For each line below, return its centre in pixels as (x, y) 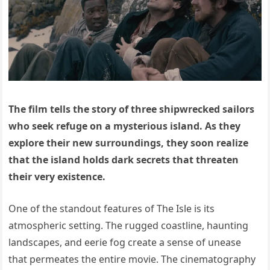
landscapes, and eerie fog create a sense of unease (125, 243)
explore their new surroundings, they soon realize (129, 143)
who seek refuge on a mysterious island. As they (125, 126)
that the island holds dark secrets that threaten (124, 160)
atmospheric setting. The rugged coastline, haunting (129, 226)
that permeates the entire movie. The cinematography (132, 259)
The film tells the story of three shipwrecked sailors (132, 109)
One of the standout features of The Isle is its (112, 209)
